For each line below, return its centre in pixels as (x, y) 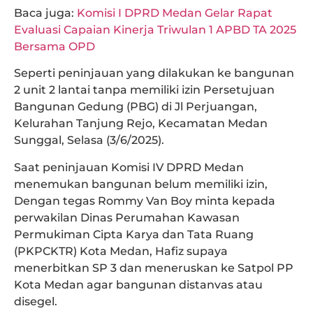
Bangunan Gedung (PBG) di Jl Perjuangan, (136, 107)
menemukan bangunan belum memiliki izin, (141, 184)
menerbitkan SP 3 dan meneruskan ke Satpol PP (154, 268)
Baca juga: (45, 13)
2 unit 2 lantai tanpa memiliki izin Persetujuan (144, 90)
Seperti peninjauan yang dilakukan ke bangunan (154, 73)
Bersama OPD (54, 46)
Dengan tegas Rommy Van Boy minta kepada (145, 201)
